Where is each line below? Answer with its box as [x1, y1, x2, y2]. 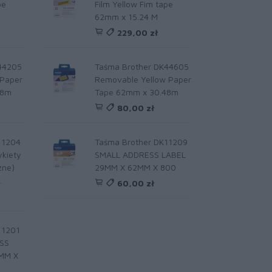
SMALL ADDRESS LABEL [94, 149, 186, 160]
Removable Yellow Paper [94, 74, 191, 84]
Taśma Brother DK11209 [94, 137, 188, 147]
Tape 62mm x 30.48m [94, 87, 178, 97]
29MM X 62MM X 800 [94, 162, 176, 172]
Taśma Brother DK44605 [94, 61, 189, 72]
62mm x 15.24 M [94, 12, 158, 22]
